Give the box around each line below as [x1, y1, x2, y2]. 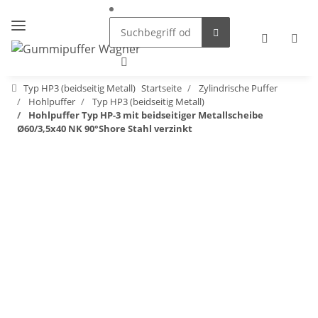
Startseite [141, 82, 182, 94]
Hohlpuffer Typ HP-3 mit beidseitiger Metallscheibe [28, 109, 263, 121]
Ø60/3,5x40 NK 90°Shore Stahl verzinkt [17, 122, 192, 135]
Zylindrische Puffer [199, 82, 278, 94]
